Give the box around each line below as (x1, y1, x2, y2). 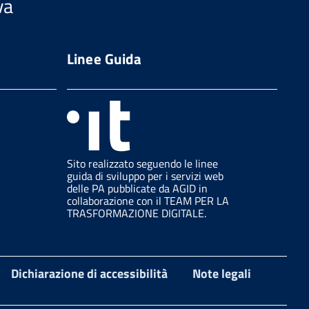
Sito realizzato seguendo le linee (66, 154, 218, 172)
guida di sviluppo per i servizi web (66, 167, 223, 184)
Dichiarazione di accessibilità (11, 263, 168, 283)
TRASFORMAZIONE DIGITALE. (66, 204, 206, 221)
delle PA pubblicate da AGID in (66, 179, 208, 197)
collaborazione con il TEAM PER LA (66, 192, 229, 209)
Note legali (192, 263, 251, 283)
